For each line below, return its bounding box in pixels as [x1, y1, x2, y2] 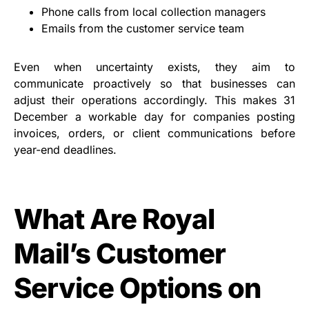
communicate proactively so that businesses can [14, 76, 295, 90]
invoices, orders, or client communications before [14, 126, 295, 140]
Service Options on [14, 270, 261, 305]
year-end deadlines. [14, 142, 117, 157]
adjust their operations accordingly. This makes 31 [14, 92, 295, 107]
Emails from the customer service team [41, 21, 244, 35]
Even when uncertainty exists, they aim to [14, 59, 295, 74]
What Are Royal [14, 201, 215, 236]
